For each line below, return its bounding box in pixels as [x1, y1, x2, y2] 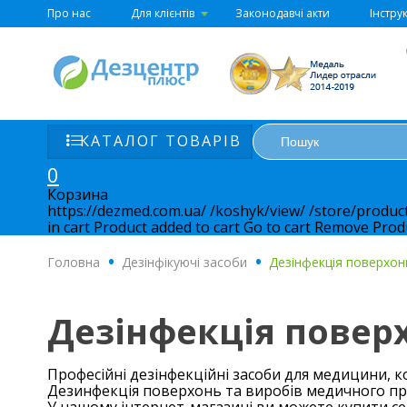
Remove [314, 217, 369, 237]
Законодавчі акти [234, 5, 330, 21]
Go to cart [243, 217, 311, 237]
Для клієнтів [131, 5, 195, 21]
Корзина [47, 184, 108, 204]
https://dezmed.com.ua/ [47, 201, 206, 221]
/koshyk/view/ [210, 201, 305, 221]
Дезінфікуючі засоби [122, 253, 247, 271]
